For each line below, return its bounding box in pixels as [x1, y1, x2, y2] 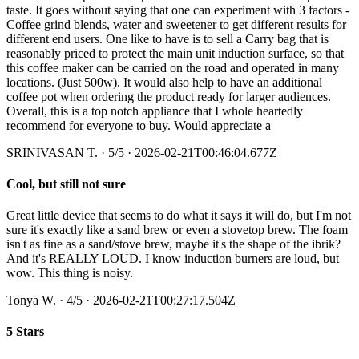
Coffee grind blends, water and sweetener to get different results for [6, 17, 346, 31]
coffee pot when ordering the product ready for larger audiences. [6, 89, 331, 103]
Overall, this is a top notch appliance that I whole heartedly [6, 103, 303, 118]
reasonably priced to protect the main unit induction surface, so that [6, 46, 344, 60]
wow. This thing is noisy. [6, 266, 133, 280]
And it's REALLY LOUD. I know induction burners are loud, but [6, 252, 339, 266]
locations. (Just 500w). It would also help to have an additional [6, 75, 322, 89]
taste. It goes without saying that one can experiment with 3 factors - [6, 2, 349, 17]
